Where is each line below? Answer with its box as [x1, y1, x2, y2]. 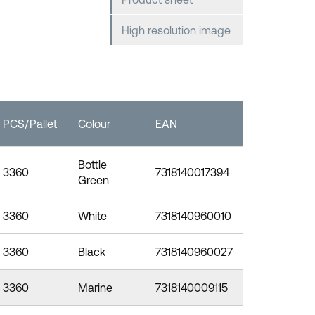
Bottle [77, 158, 107, 172]
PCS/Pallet [2, 117, 57, 131]
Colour [77, 117, 110, 131]
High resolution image [121, 24, 231, 37]
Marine [77, 281, 112, 295]
